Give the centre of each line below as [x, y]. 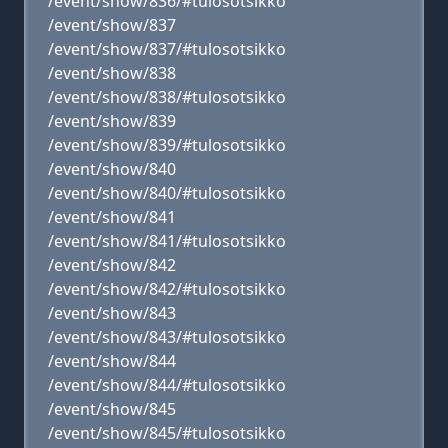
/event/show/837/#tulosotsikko [167, 49]
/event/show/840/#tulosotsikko [167, 193]
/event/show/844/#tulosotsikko [167, 385]
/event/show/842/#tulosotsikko [167, 289]
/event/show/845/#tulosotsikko [167, 433]
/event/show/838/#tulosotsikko [167, 97]
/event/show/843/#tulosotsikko [167, 337]
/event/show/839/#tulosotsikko [167, 145]
